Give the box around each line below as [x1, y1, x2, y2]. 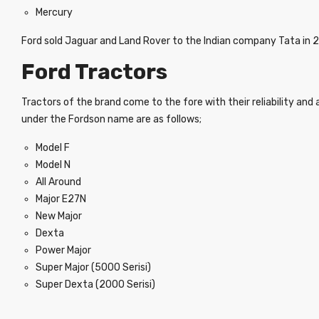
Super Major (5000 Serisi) [36, 261, 151, 273]
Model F [36, 142, 70, 154]
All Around [36, 176, 81, 188]
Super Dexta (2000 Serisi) [36, 278, 155, 291]
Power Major [36, 244, 91, 256]
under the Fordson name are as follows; [21, 113, 202, 125]
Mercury [36, 6, 73, 19]
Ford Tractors [21, 59, 167, 85]
